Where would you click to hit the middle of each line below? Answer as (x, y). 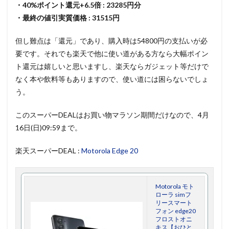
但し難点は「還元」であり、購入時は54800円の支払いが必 (111, 40)
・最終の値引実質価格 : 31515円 (67, 17)
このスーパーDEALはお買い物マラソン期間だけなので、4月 (112, 114)
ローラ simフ (173, 194)
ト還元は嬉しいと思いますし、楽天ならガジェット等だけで (112, 66)
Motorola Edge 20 (110, 150)
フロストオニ (174, 219)
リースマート (174, 202)
